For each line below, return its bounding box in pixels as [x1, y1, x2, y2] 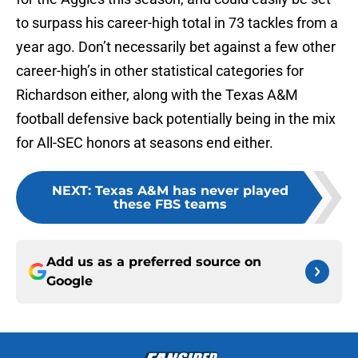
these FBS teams [113, 197, 227, 213]
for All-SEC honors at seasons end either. [16, 134, 273, 152]
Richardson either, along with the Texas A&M [16, 86, 298, 104]
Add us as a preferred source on [46, 254, 261, 270]
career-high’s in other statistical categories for [16, 62, 304, 80]
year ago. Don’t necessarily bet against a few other [16, 38, 336, 56]
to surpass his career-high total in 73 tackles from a [16, 14, 338, 32]
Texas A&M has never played [95, 183, 288, 199]
